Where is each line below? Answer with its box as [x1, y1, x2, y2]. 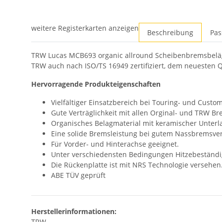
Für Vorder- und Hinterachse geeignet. [51, 139, 179, 149]
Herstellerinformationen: [31, 207, 116, 217]
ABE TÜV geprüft [51, 170, 106, 180]
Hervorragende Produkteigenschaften [31, 79, 161, 89]
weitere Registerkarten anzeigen [31, 23, 139, 33]
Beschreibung [147, 28, 193, 38]
